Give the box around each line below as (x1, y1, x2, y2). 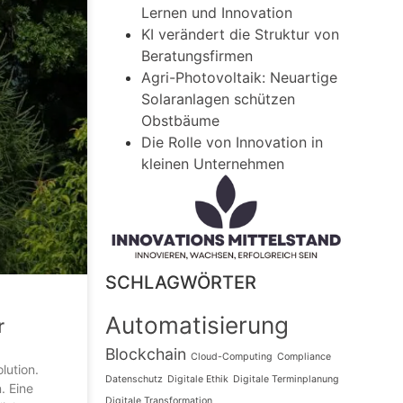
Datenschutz (105, 372, 164, 385)
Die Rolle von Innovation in (141, 133, 324, 152)
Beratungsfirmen (141, 47, 254, 66)
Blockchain (105, 344, 187, 363)
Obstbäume (141, 112, 220, 130)
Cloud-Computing (191, 350, 273, 363)
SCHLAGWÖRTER (105, 271, 257, 293)
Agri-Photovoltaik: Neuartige (141, 68, 338, 87)
